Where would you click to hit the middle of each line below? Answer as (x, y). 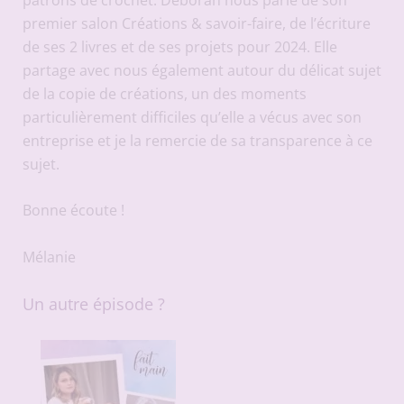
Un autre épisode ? (93, 303)
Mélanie (49, 257)
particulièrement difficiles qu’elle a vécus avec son (192, 117)
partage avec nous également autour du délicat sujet (202, 70)
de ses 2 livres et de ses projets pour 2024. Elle (179, 46)
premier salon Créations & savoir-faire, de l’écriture (196, 23)
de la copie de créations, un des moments (164, 93)
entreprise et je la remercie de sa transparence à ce (197, 140)
